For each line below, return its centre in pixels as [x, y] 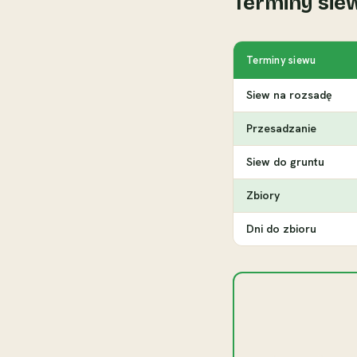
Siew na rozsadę [289, 95]
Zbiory [263, 196]
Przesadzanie [281, 129]
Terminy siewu [281, 61]
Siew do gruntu [285, 162]
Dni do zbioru [281, 229]
